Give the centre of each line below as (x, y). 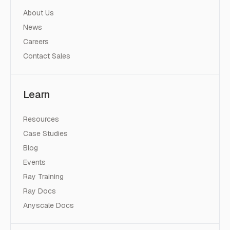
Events (34, 162)
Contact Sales (47, 56)
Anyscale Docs (49, 205)
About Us (39, 13)
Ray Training (43, 176)
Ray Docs (40, 191)
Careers (36, 41)
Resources (41, 119)
